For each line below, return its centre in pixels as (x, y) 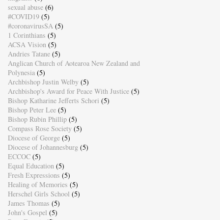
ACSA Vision (27, 44)
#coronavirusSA (30, 26)
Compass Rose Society (40, 128)
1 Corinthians (27, 35)
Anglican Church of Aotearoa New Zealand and (74, 63)
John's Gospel (27, 212)
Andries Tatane (29, 54)
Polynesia (21, 72)
